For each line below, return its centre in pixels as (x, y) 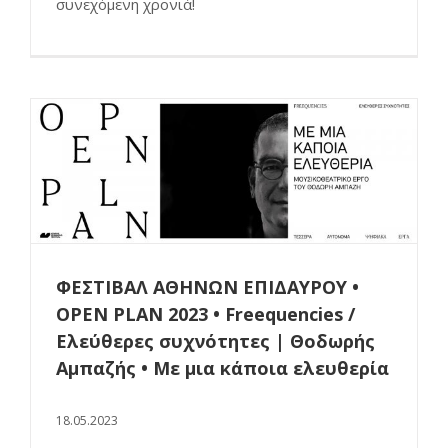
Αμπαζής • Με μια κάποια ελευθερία (222, 368)
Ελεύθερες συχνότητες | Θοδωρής (215, 341)
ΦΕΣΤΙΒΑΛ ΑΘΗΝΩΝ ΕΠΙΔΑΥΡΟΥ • (207, 287)
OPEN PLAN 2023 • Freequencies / (205, 314)
